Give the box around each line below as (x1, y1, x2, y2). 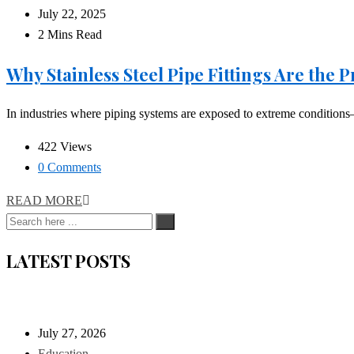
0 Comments (38, 160, 101, 175)
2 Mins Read (38, 28, 102, 42)
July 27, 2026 (38, 326, 106, 341)
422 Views (38, 140, 92, 154)
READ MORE (6, 194, 82, 208)
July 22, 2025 (38, 7, 106, 21)
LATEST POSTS (6, 249, 130, 273)
